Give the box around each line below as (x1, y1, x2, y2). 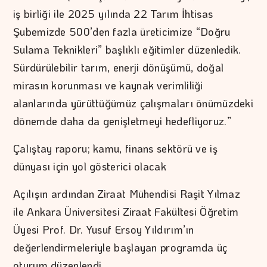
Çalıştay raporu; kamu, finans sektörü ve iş (13, 141, 218, 156)
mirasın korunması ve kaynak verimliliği (13, 77, 203, 92)
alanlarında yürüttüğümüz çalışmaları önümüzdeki (13, 95, 254, 110)
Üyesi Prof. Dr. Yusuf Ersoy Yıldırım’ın (13, 222, 194, 237)
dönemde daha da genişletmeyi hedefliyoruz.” (13, 113, 231, 128)
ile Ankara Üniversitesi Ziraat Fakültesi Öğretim (13, 204, 239, 219)
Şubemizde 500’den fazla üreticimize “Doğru (13, 24, 231, 39)
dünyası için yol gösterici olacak (13, 159, 166, 173)
